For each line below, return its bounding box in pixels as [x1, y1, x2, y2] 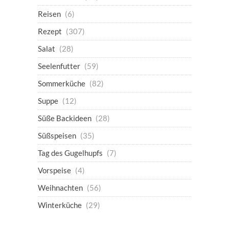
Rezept [38, 27, 62, 36]
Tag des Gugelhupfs [38, 148, 103, 158]
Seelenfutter [38, 61, 80, 71]
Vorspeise [38, 166, 71, 175]
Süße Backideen [38, 113, 91, 123]
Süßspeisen [38, 131, 76, 141]
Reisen [38, 9, 61, 19]
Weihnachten [38, 183, 83, 193]
